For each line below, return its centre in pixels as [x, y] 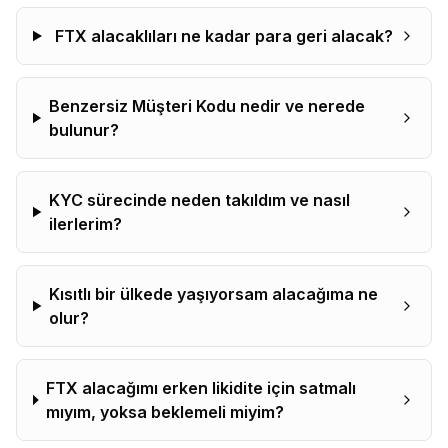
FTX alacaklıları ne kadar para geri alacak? [224, 36]
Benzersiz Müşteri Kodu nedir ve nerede [206, 106]
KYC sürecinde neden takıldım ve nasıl [200, 200]
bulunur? [83, 130]
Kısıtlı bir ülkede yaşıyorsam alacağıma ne [214, 294]
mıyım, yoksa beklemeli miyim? [165, 412]
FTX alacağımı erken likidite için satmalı [201, 388]
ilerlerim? [86, 224]
